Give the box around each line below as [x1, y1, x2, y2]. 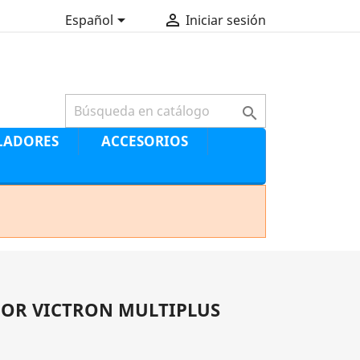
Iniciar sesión [185, 11, 266, 30]
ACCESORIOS [101, 132, 188, 150]
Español [64, 11, 113, 30]
